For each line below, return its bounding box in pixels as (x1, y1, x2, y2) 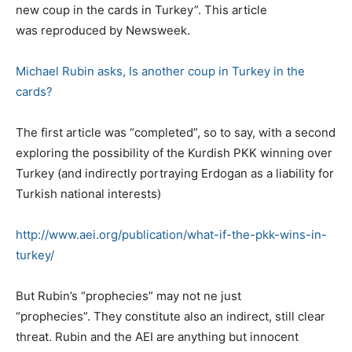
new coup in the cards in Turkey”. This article (16, 2, 267, 17)
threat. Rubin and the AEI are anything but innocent (16, 328, 299, 344)
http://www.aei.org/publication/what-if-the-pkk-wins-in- (16, 226, 327, 242)
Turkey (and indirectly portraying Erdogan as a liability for (16, 165, 334, 181)
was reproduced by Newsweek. (16, 22, 190, 38)
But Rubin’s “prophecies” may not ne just (16, 288, 241, 303)
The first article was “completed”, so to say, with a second (16, 124, 335, 140)
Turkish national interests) (16, 185, 161, 201)
